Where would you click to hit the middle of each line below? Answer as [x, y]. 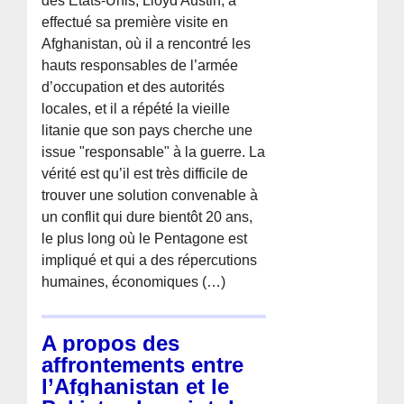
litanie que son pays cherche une [147, 130]
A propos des [111, 343]
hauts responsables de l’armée [140, 65]
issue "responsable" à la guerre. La [154, 151]
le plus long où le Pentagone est [145, 238]
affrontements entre [143, 364]
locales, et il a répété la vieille [136, 108]
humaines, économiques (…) [134, 281]
